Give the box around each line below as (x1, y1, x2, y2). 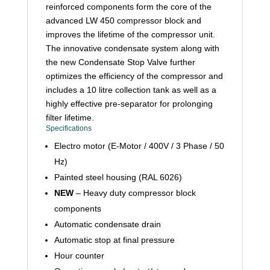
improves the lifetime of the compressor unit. (45, 30, 215, 39)
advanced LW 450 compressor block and (45, 16, 201, 25)
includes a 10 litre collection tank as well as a (45, 85, 216, 95)
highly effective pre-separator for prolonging (45, 99, 213, 108)
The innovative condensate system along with (45, 43, 219, 53)
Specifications (45, 124, 92, 133)
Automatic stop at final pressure (54, 235, 175, 245)
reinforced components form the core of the (45, 2, 212, 11)
